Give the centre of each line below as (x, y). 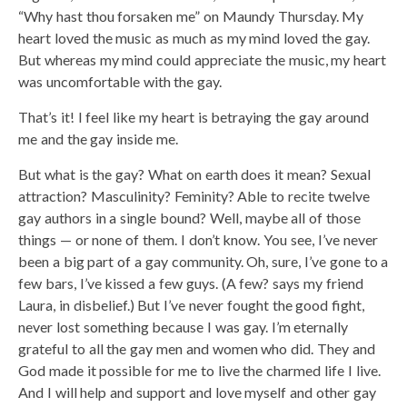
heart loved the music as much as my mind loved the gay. (194, 37)
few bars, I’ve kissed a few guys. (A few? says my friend (191, 283)
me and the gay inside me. (99, 138)
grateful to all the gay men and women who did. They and (197, 348)
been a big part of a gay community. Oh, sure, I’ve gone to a (203, 261)
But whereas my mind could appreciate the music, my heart (203, 59)
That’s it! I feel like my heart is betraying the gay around (194, 116)
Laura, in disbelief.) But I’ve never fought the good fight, (192, 304)
